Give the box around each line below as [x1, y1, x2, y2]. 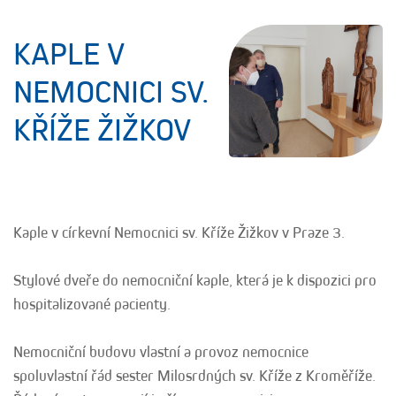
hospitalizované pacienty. [13, 295, 171, 313]
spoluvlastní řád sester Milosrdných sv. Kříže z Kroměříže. [13, 367, 376, 385]
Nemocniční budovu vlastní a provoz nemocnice [13, 343, 308, 361]
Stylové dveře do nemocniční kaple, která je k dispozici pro [13, 271, 377, 289]
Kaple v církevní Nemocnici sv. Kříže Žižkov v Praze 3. [13, 224, 345, 241]
